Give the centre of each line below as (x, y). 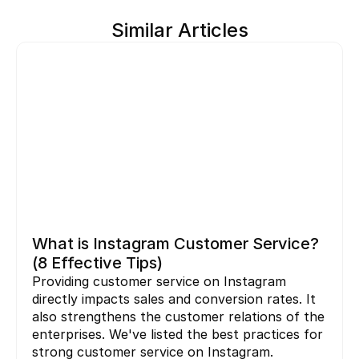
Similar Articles (179, 30)
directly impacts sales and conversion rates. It (174, 299)
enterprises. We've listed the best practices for (177, 334)
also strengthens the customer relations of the (178, 317)
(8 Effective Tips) (97, 263)
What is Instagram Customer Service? (175, 244)
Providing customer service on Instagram (159, 281)
